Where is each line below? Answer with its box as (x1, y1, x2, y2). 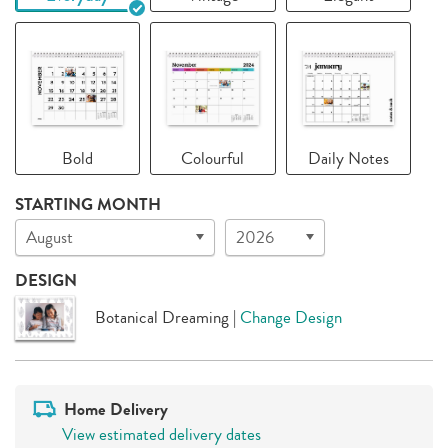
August (26, 224, 73, 250)
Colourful (181, 145, 245, 171)
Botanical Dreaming (95, 304, 229, 330)
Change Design (240, 304, 342, 330)
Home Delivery (63, 396, 168, 422)
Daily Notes (307, 145, 389, 171)
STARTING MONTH (15, 191, 161, 217)
